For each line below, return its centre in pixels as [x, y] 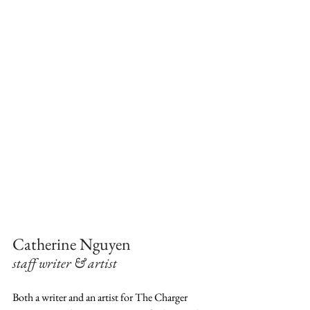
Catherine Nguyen [73, 244]
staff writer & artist [65, 263]
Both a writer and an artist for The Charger [101, 297]
